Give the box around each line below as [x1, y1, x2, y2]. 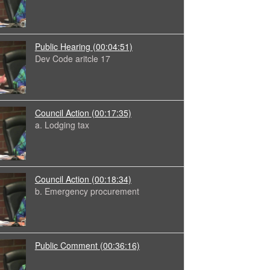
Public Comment [34, 239, 98, 252]
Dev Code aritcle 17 [34, 52, 110, 65]
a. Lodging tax [34, 119, 89, 131]
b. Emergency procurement [34, 185, 139, 198]
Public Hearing [34, 40, 90, 53]
